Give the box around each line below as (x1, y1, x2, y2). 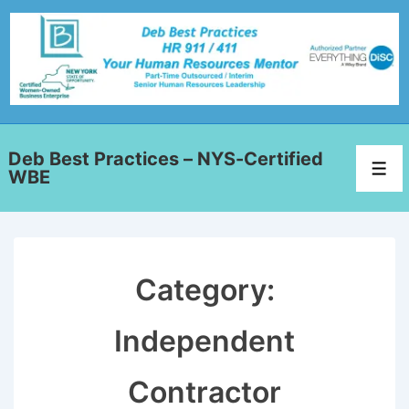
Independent (114, 323, 295, 360)
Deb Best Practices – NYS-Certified (8, 148, 323, 171)
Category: (134, 272, 275, 309)
